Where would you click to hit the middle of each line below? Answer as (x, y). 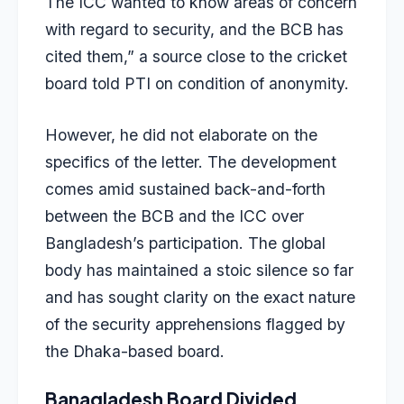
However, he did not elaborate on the (181, 134)
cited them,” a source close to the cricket (196, 57)
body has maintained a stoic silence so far (199, 270)
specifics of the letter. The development (191, 161)
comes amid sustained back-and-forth (185, 188)
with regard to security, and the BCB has (194, 30)
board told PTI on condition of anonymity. (197, 84)
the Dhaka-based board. (135, 351)
